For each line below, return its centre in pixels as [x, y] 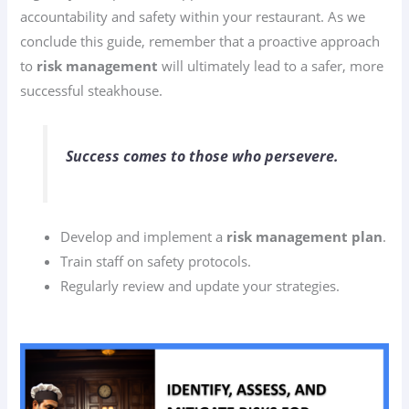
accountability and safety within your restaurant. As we [193, 16]
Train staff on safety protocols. [156, 262]
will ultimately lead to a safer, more [271, 65]
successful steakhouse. [92, 90]
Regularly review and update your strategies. [200, 286]
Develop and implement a [144, 237]
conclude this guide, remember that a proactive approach [200, 41]
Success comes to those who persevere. [202, 157]
